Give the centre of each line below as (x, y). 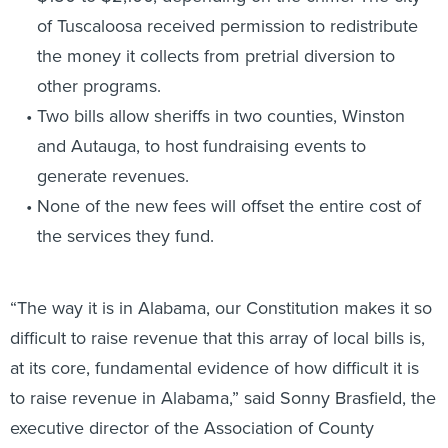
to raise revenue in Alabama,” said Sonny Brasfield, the (223, 398)
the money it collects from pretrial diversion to (215, 56)
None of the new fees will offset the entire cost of (228, 206)
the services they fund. (125, 236)
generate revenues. (112, 176)
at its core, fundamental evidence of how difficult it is (214, 368)
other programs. (98, 86)
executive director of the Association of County (192, 428)
